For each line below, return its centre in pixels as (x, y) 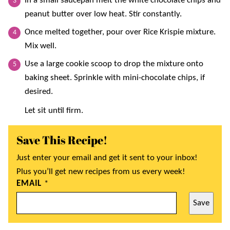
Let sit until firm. (54, 110)
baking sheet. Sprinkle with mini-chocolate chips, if (115, 78)
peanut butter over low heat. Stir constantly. (103, 14)
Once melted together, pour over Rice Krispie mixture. (120, 32)
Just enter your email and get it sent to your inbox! (107, 158)
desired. (39, 91)
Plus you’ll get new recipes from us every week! (101, 171)
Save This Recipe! (62, 140)
